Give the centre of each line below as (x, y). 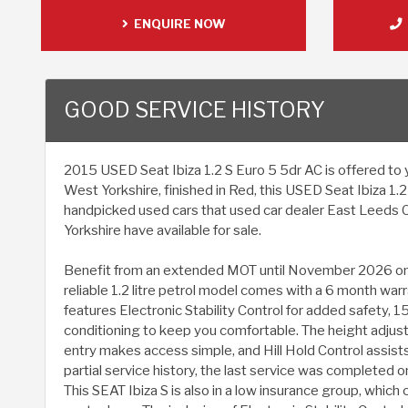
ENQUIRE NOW (177, 24)
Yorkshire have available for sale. (163, 231)
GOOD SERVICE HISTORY (194, 110)
